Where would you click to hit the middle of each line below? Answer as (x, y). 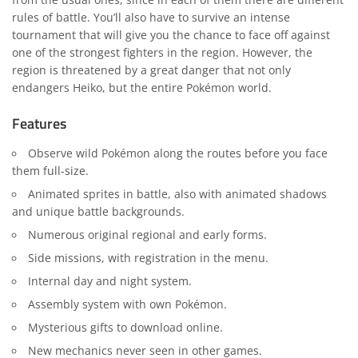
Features (39, 124)
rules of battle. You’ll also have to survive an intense (151, 17)
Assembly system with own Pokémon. (127, 304)
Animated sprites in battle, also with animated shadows (177, 194)
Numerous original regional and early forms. (147, 235)
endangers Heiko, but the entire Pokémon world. (142, 88)
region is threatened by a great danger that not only (151, 70)
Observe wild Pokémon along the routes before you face (177, 153)
